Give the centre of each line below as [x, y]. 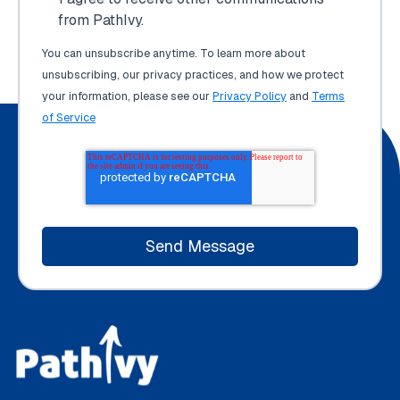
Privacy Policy [250, 96]
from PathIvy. [101, 21]
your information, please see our [127, 96]
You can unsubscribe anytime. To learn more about [174, 53]
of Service [69, 117]
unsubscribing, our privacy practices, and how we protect [193, 74]
